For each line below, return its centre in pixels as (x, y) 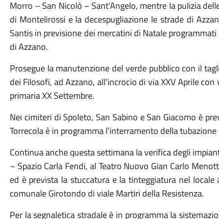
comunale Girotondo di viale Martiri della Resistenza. (107, 193)
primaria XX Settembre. (52, 96)
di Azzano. (29, 47)
